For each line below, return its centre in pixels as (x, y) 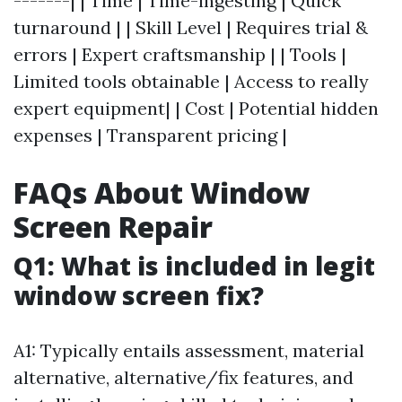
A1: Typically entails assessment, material (189, 350)
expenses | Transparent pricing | (150, 135)
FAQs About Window (162, 192)
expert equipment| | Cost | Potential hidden (196, 108)
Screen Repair (113, 227)
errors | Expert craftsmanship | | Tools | (180, 54)
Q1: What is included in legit (194, 266)
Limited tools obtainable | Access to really (191, 81)
